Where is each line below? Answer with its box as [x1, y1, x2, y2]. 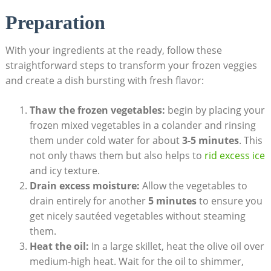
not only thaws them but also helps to [29, 148, 204, 162]
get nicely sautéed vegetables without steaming [29, 209, 246, 223]
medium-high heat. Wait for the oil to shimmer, [29, 254, 244, 268]
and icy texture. [29, 163, 100, 177]
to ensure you [196, 194, 263, 207]
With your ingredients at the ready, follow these [5, 43, 222, 57]
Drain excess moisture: [29, 178, 140, 192]
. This [238, 133, 263, 147]
